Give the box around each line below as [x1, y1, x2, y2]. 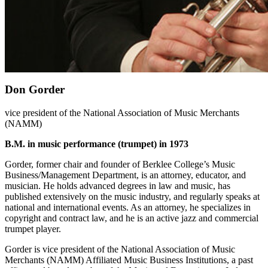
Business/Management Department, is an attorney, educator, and [5, 170, 246, 181]
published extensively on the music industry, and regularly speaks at [5, 191, 260, 202]
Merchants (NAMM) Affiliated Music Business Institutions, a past [5, 255, 253, 266]
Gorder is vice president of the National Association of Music [5, 244, 235, 255]
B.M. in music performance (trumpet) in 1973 [5, 139, 191, 150]
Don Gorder [5, 83, 65, 96]
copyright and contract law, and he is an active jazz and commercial [5, 213, 258, 224]
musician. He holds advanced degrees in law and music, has [5, 181, 230, 191]
